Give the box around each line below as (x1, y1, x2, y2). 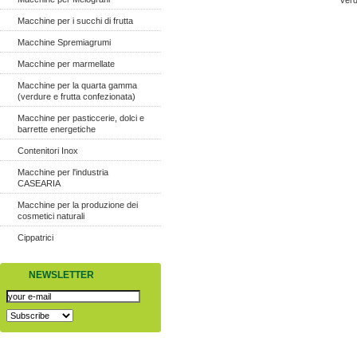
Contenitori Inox (18, 146, 78, 155)
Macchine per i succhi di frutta (18, 16, 133, 25)
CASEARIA (18, 178, 61, 188)
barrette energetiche (18, 124, 96, 134)
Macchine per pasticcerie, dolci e (18, 113, 144, 123)
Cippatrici (18, 233, 53, 242)
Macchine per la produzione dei (18, 200, 138, 210)
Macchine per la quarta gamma (18, 80, 137, 90)
